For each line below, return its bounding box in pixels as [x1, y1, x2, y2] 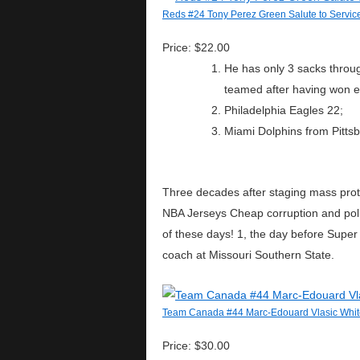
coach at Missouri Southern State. [162, 248, 334, 261]
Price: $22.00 [162, 41, 230, 54]
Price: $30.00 [162, 339, 230, 352]
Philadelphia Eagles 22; [224, 104, 343, 117]
